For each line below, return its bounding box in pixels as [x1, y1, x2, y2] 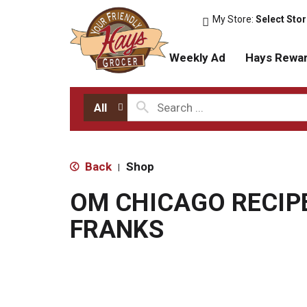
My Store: [212, 14, 256, 25]
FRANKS [70, 214, 164, 244]
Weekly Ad [169, 50, 225, 64]
